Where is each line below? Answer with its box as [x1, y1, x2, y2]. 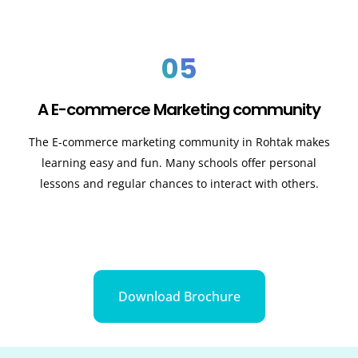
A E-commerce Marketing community [38, 98, 320, 121]
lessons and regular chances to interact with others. [39, 176, 319, 192]
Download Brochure [117, 287, 241, 305]
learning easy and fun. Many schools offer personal [42, 155, 316, 171]
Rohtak [255, 134, 292, 150]
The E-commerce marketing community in [28, 134, 256, 150]
